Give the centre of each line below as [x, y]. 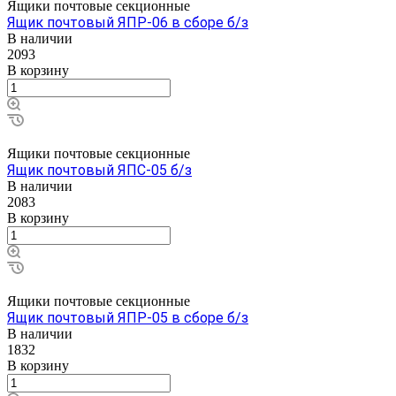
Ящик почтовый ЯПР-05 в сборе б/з [128, 317]
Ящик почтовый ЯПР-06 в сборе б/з [128, 22]
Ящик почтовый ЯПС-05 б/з [99, 170]
